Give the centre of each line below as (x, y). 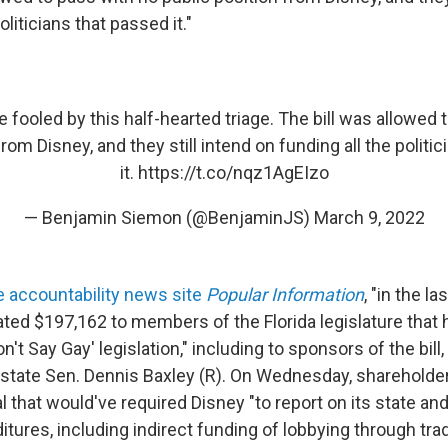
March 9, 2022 (369, 217)
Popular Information (285, 294)
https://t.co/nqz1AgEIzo (233, 172)
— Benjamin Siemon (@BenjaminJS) (168, 217)
